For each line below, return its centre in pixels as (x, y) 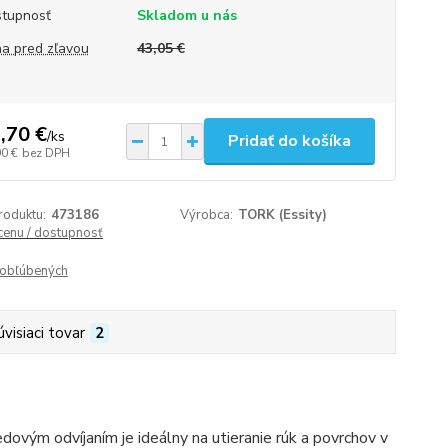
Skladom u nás (186, 15)
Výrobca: (207, 215)
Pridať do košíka (289, 141)
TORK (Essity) (283, 215)
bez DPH (45, 152)
